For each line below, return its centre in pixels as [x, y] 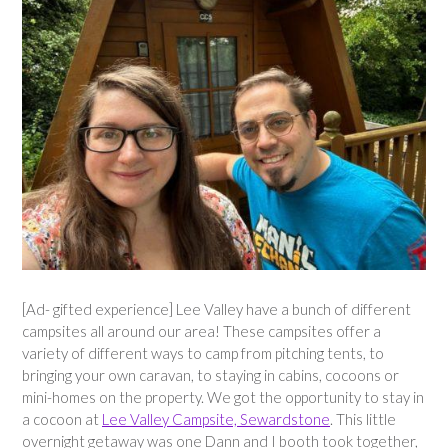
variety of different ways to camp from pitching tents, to [203, 352]
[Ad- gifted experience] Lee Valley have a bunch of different [216, 308]
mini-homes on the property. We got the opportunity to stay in [223, 396]
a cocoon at [62, 418]
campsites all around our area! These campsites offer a [201, 330]
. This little [363, 418]
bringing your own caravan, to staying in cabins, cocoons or [210, 374]
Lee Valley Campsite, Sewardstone [216, 418]
